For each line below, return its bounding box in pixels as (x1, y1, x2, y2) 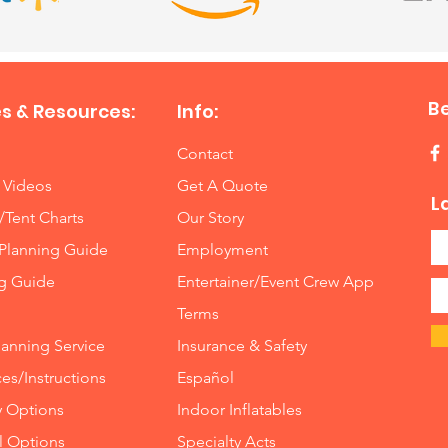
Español (177, 367, 235, 387)
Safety (264, 335, 308, 355)
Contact (177, 143, 234, 163)
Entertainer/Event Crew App (177, 271, 375, 291)
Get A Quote (177, 175, 269, 195)
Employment (177, 239, 269, 259)
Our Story (177, 207, 245, 227)
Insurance (177, 335, 246, 355)
